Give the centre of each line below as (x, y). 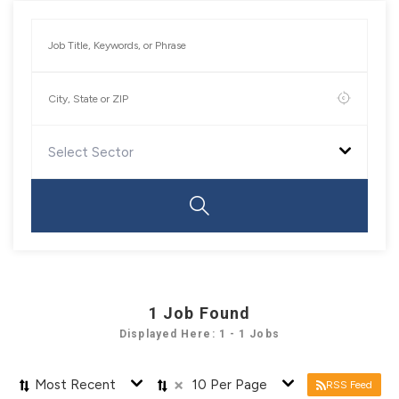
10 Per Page (230, 385)
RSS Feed (349, 385)
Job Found (207, 313)
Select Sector (91, 152)
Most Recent (75, 385)
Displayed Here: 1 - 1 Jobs (199, 334)
